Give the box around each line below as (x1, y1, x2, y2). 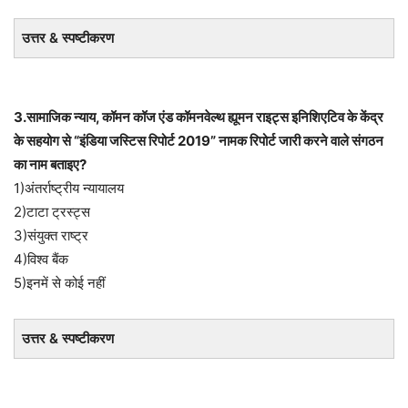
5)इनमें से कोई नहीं (14, 274, 105, 291)
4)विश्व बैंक (14, 250, 68, 268)
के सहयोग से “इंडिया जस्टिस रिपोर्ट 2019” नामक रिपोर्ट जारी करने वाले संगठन (14, 132, 383, 149)
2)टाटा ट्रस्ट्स (14, 203, 90, 220)
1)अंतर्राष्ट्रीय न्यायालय (14, 179, 124, 197)
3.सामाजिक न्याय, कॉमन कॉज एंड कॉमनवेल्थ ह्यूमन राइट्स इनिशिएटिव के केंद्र (14, 108, 383, 126)
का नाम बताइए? (14, 156, 87, 173)
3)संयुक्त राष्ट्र (14, 227, 88, 244)
